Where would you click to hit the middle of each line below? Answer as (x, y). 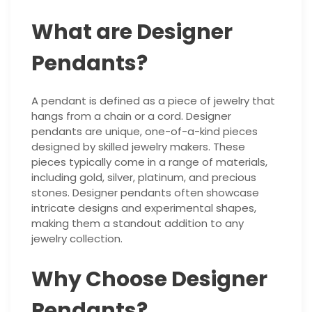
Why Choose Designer (149, 279)
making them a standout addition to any (138, 224)
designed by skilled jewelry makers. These (138, 147)
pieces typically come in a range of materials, (149, 162)
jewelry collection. (77, 239)
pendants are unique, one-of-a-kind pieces (145, 132)
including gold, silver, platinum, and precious (144, 178)
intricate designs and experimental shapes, (144, 208)
